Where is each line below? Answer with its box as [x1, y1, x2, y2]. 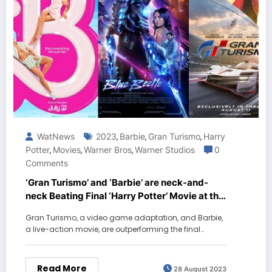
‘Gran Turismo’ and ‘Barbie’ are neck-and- [25, 177, 208, 189]
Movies [53, 144, 81, 155]
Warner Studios [135, 144, 195, 155]
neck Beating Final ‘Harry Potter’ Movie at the [25, 190, 224, 202]
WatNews [35, 131, 75, 142]
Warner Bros [84, 144, 132, 155]
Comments [25, 158, 68, 169]
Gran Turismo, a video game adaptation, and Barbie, [25, 212, 223, 223]
